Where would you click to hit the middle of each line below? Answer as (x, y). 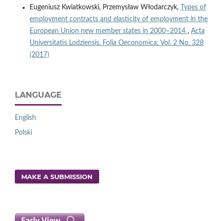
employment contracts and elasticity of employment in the (118, 19)
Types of (193, 8)
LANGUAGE (38, 95)
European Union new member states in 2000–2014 (108, 31)
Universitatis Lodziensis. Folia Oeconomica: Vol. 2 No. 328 (116, 43)
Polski (23, 133)
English (25, 118)
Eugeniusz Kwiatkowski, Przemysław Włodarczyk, (105, 8)
